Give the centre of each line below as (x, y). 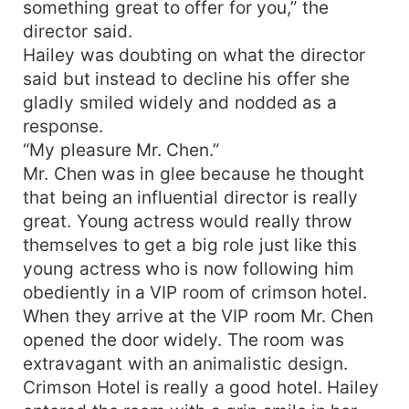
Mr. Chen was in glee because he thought (194, 173)
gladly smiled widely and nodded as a (180, 102)
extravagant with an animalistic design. (185, 363)
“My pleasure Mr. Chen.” (121, 149)
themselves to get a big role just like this (190, 244)
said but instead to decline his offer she (187, 78)
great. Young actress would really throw (188, 220)
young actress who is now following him (189, 268)
